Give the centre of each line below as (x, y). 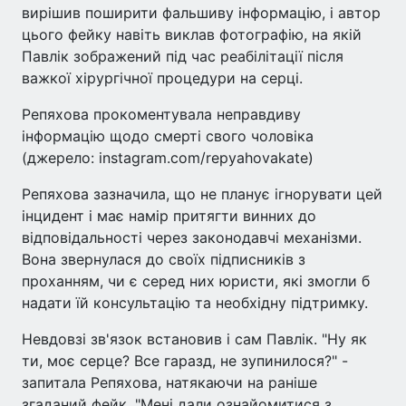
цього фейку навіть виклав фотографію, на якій (192, 34)
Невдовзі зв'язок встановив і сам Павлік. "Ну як (194, 338)
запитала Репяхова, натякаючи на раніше (169, 382)
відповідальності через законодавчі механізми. (192, 237)
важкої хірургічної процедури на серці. (162, 77)
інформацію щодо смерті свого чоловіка (168, 135)
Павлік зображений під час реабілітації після (183, 56)
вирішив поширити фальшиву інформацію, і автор (201, 12)
